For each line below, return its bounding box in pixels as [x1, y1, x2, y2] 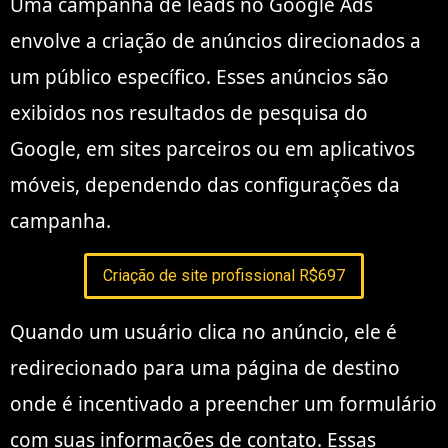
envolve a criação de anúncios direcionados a [10, 27, 421, 54]
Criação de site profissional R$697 [103, 266, 345, 286]
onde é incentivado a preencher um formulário [10, 390, 437, 417]
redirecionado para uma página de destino [10, 354, 400, 381]
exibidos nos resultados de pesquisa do [10, 99, 368, 126]
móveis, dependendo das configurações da [10, 171, 400, 198]
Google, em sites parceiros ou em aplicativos [10, 135, 415, 162]
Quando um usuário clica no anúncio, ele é [10, 318, 397, 345]
